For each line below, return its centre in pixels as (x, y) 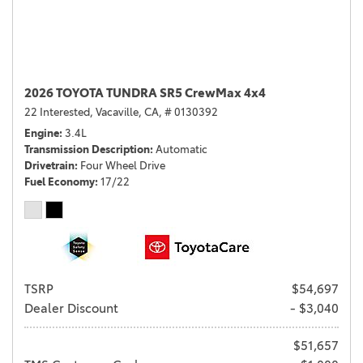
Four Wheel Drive (123, 166)
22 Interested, (59, 112)
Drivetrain (49, 166)
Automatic (181, 149)
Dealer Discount (71, 309)
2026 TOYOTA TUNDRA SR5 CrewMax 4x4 (145, 93)
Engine (42, 133)
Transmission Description (87, 149)
